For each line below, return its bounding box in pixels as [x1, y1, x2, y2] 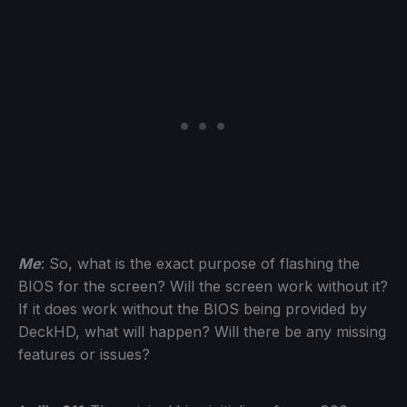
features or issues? [18, 344, 150, 363]
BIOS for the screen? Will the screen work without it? [18, 276, 388, 295]
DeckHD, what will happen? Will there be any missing [18, 322, 386, 341]
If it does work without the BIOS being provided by [18, 299, 367, 318]
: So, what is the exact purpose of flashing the [41, 253, 360, 273]
